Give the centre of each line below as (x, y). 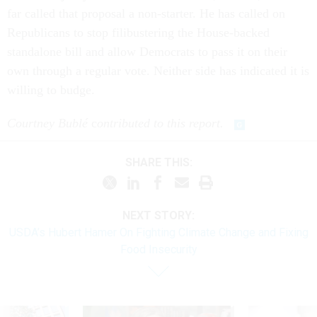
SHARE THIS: (162, 162)
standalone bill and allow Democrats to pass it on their (147, 52)
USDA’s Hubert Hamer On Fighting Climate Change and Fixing (158, 233)
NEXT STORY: (158, 216)
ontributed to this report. (162, 123)
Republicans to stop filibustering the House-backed (138, 33)
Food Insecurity (158, 250)
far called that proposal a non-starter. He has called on (146, 14)
